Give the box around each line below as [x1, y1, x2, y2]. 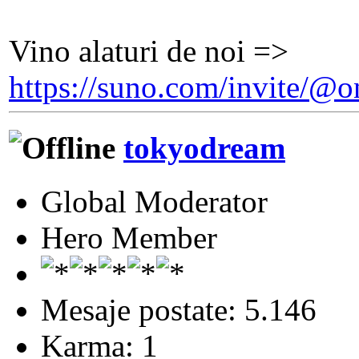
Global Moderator [41, 184, 268, 219]
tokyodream [123, 131, 285, 166]
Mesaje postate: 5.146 [41, 292, 317, 327]
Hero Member [41, 220, 217, 255]
